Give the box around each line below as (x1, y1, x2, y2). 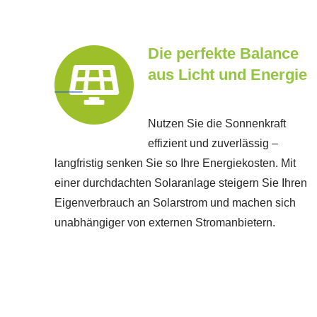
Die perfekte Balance (148, 45, 299, 63)
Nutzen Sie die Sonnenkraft (148, 117, 286, 130)
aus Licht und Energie (148, 66, 307, 84)
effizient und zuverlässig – (148, 137, 278, 150)
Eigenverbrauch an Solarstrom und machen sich (54, 197, 296, 209)
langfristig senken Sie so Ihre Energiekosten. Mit (54, 157, 296, 170)
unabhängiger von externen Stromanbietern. (54, 217, 275, 229)
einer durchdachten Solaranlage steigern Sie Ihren (54, 177, 307, 190)
